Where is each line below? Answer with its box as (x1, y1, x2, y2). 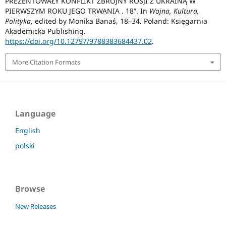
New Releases (15, 202, 56, 211)
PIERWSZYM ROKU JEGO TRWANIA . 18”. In (5, 6, 149, 16)
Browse (15, 183, 45, 195)
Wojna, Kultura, (149, 6, 199, 16)
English (15, 126, 40, 136)
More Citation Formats (12, 57, 80, 67)
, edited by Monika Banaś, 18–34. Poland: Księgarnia (30, 16, 207, 26)
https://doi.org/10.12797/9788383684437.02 (5, 36, 152, 46)
